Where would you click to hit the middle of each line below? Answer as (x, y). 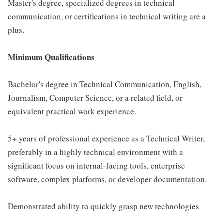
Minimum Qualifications (51, 57)
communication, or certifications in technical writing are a (107, 16)
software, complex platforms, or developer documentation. (107, 179)
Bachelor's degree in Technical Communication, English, (105, 84)
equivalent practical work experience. (72, 111)
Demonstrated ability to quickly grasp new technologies (103, 206)
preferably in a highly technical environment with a (95, 152)
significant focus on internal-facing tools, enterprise (96, 166)
